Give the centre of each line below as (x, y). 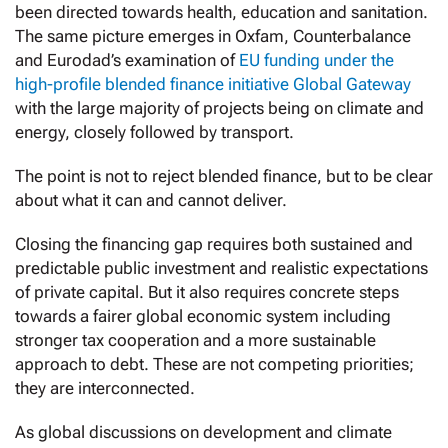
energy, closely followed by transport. (154, 132)
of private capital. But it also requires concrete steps (207, 292)
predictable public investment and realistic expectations (221, 268)
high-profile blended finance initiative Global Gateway (213, 84)
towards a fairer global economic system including (203, 316)
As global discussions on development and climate (203, 432)
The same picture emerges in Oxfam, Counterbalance (213, 36)
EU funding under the (316, 60)
